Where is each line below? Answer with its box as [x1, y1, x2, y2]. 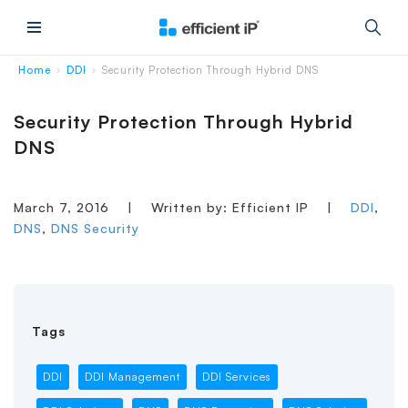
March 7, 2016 [14, 199, 114, 215]
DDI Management [84, 370, 180, 384]
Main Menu [43, 36, 106, 51]
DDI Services [201, 370, 271, 384]
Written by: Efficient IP [147, 199, 313, 215]
